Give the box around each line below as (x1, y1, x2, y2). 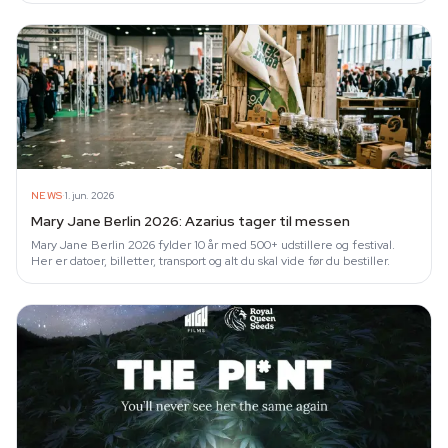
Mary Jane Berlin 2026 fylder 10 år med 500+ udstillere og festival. (31, 237, 395, 253)
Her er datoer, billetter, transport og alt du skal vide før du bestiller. (31, 253, 390, 269)
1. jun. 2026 (65, 188, 114, 202)
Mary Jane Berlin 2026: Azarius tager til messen (31, 212, 350, 230)
